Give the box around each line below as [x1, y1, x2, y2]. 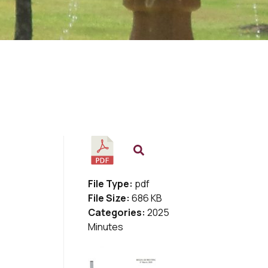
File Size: [87, 191, 132, 205]
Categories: [87, 206, 147, 219]
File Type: [87, 177, 135, 190]
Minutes [87, 220, 123, 233]
